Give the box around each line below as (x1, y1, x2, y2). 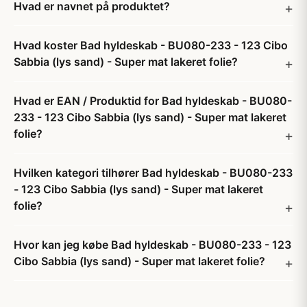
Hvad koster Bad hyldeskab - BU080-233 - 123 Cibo (14, 38, 288, 52)
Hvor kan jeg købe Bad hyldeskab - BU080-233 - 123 (14, 238, 291, 251)
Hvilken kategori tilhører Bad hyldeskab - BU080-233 (14, 166, 293, 180)
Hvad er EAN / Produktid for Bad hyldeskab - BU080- (14, 94, 292, 108)
